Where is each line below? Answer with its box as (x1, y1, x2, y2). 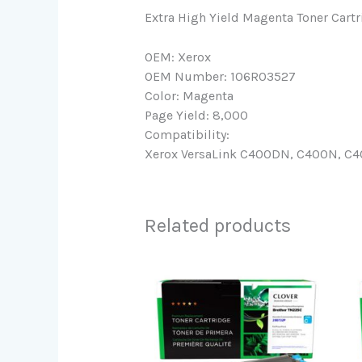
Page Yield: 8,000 (144, 107, 248, 124)
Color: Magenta (144, 88, 234, 104)
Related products (144, 214, 291, 238)
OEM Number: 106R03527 (144, 69, 296, 85)
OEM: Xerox (144, 49, 211, 65)
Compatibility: (144, 127, 229, 143)
